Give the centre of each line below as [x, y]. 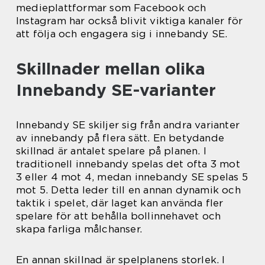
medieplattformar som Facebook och [111, 8]
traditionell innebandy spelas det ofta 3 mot [128, 164]
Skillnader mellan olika [111, 69]
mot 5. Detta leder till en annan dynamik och [128, 190]
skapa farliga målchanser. [79, 229]
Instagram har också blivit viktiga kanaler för [130, 21]
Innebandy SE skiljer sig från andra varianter [128, 125]
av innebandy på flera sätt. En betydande [120, 138]
